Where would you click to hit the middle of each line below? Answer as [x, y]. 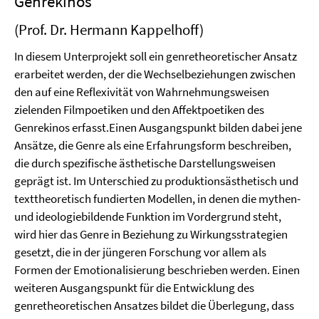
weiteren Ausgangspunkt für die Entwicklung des [134, 288]
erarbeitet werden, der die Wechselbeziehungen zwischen [155, 74]
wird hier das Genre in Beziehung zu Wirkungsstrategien [151, 234]
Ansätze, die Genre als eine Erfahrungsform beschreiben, [153, 145]
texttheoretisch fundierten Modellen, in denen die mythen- [157, 199]
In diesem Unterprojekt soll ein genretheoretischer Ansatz [156, 56]
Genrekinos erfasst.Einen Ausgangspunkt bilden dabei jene [158, 127]
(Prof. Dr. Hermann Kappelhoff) [109, 30]
